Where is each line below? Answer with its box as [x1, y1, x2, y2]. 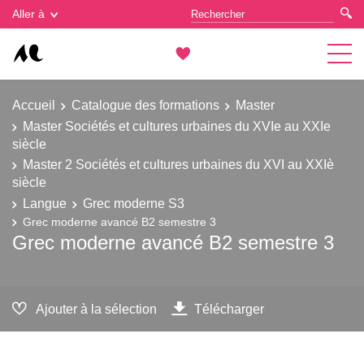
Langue [23, 195, 67, 210]
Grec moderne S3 [83, 195, 184, 210]
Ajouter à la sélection [36, 301, 157, 316]
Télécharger [194, 301, 264, 316]
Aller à [12, 7, 45, 20]
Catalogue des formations [71, 97, 219, 112]
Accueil [12, 97, 55, 112]
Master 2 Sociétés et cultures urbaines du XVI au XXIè [23, 157, 334, 171]
